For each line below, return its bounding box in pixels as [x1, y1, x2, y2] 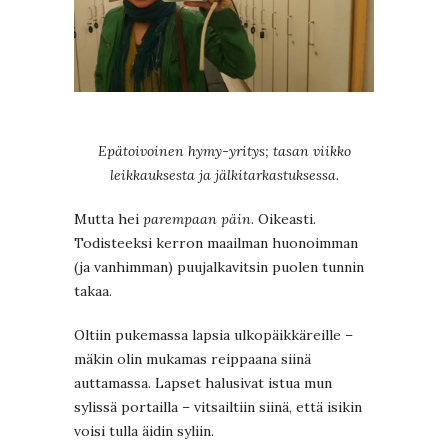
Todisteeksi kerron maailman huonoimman [74, 234, 358, 253]
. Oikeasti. [251, 210, 316, 229]
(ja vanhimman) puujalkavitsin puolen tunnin [74, 258, 364, 277]
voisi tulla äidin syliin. [74, 422, 214, 441]
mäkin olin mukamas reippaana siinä [74, 350, 311, 369]
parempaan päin [143, 210, 251, 229]
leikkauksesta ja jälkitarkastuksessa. [109, 166, 339, 185]
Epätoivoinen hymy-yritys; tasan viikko [97, 142, 351, 161]
